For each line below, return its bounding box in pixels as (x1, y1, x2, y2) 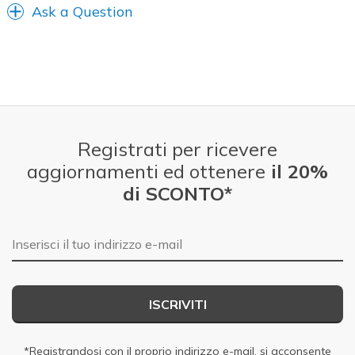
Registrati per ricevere (78, 136, 277, 161)
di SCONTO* (123, 181, 232, 205)
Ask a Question (32, 2, 133, 21)
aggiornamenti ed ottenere (27, 158, 265, 183)
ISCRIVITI (148, 296, 207, 312)
